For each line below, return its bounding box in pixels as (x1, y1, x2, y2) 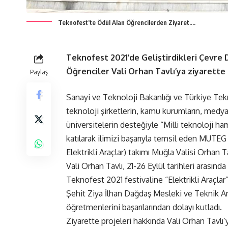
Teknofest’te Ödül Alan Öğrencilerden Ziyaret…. (58, 18, 195, 26)
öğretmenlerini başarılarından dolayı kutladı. (66, 202, 222, 212)
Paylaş (30, 67, 48, 76)
